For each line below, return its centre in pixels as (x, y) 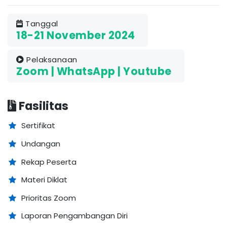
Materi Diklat (44, 180)
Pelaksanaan (51, 60)
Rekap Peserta (49, 162)
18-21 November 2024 (76, 36)
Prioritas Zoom (48, 198)
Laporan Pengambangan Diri (74, 216)
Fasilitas (42, 106)
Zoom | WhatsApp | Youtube (94, 72)
